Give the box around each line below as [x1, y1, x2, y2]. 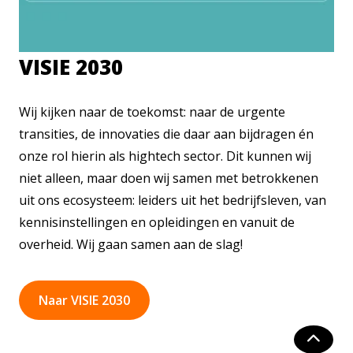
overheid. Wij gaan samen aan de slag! [19, 236, 243, 253]
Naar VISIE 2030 [39, 292, 130, 309]
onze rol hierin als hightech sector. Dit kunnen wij [19, 147, 311, 165]
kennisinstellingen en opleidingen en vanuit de [19, 214, 295, 231]
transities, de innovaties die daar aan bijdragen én [19, 125, 314, 143]
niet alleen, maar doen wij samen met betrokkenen [19, 169, 318, 187]
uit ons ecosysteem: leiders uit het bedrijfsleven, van [19, 191, 326, 209]
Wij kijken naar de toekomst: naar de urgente [19, 103, 285, 121]
